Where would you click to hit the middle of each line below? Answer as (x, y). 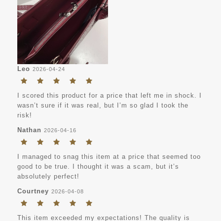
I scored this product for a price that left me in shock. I (110, 96)
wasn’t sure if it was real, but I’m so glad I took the (103, 106)
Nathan (29, 130)
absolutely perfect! (48, 177)
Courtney (33, 191)
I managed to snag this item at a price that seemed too (109, 157)
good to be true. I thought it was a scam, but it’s (98, 167)
